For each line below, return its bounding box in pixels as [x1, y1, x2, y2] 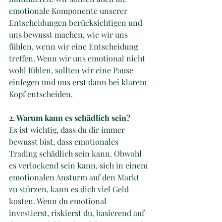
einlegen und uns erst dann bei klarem [9, 76, 149, 87]
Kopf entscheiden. [9, 88, 73, 99]
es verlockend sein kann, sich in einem [9, 160, 150, 170]
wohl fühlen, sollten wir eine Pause [9, 64, 135, 75]
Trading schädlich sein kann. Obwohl [9, 148, 144, 159]
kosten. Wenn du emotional [9, 195, 109, 206]
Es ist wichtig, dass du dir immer [9, 124, 127, 135]
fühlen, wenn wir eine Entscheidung [9, 41, 140, 52]
